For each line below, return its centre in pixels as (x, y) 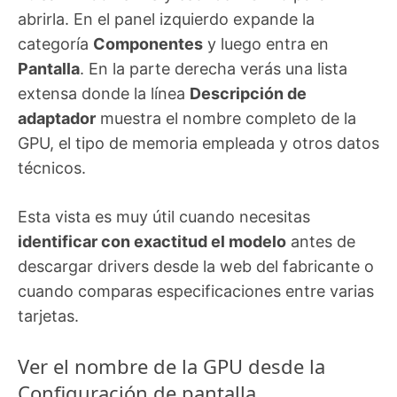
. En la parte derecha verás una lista (214, 68)
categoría (55, 43)
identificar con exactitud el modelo (152, 241)
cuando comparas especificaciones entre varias (196, 291)
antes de (321, 241)
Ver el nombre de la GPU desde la (171, 366)
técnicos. (52, 167)
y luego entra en (266, 43)
